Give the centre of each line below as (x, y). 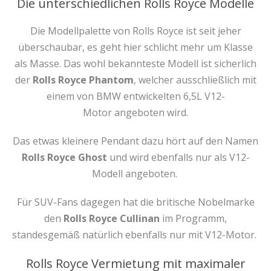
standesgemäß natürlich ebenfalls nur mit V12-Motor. (135, 235)
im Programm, (193, 218)
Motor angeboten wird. (135, 113)
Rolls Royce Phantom (83, 80)
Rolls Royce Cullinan (112, 218)
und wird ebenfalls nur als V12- (178, 157)
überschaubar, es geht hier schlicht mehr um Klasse (135, 47)
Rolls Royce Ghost (64, 157)
